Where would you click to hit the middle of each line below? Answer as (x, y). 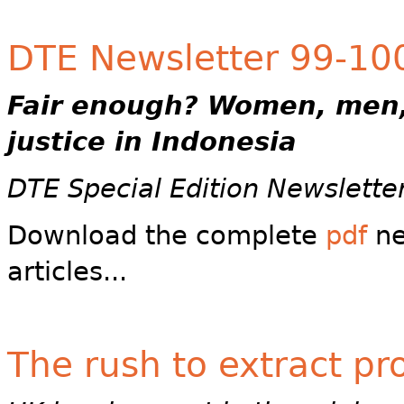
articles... (67, 272)
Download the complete (166, 236)
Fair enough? (107, 106)
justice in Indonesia (152, 142)
